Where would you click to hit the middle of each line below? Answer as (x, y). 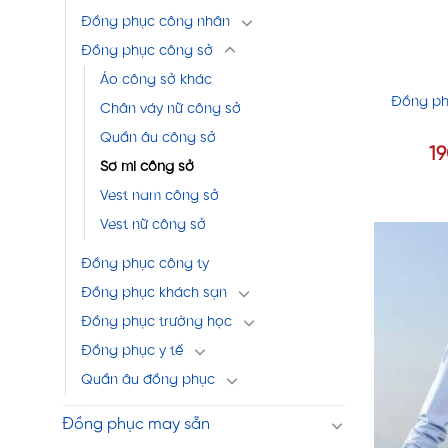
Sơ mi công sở (147, 167)
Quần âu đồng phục (148, 380)
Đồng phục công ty (145, 264)
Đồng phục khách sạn (154, 293)
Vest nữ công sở (153, 225)
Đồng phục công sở (147, 51)
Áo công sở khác (156, 80)
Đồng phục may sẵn (136, 424)
